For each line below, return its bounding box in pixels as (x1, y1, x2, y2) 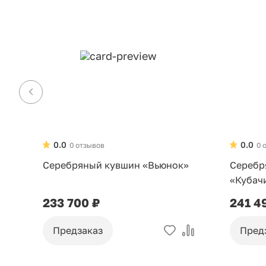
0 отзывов (69, 140, 104, 150)
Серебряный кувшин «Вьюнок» (43, 159, 189, 172)
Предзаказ (53, 224, 103, 237)
